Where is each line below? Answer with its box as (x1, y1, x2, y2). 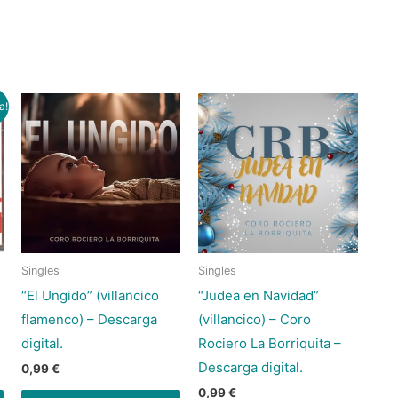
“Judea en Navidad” (198, 286, 320, 304)
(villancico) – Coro (198, 310, 312, 328)
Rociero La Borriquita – (198, 334, 342, 352)
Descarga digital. (198, 358, 304, 376)
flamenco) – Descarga (20, 310, 157, 328)
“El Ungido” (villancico (20, 286, 159, 304)
